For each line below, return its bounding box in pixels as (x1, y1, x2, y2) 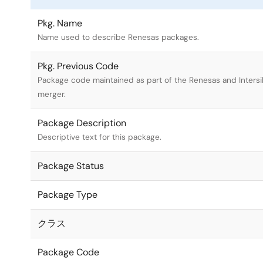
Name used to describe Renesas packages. (38, 32, 199, 42)
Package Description (38, 117, 126, 129)
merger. (38, 89, 66, 99)
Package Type (38, 188, 97, 201)
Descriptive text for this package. (38, 132, 161, 142)
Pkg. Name (38, 17, 82, 29)
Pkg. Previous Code (38, 60, 119, 72)
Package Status (38, 160, 104, 172)
